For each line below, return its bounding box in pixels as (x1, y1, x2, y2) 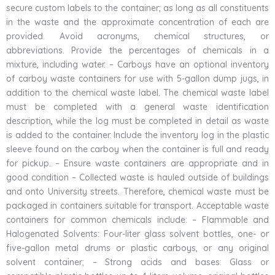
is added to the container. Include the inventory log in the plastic (6, 130, 269, 141)
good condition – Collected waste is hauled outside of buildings (6, 172, 269, 184)
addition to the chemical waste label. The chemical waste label (6, 87, 269, 99)
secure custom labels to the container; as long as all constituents (6, 2, 269, 14)
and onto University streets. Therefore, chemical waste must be (6, 186, 269, 198)
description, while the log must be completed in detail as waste (6, 115, 269, 127)
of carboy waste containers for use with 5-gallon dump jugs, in (6, 73, 269, 85)
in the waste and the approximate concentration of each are (6, 17, 269, 28)
